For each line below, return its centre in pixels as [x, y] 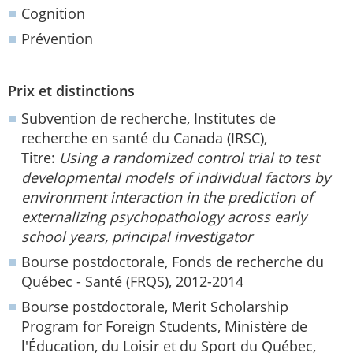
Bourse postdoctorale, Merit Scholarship [155, 307]
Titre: [40, 158]
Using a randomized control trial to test [189, 158]
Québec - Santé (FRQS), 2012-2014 [132, 282]
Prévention [57, 38]
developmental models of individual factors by [176, 178]
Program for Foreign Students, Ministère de [164, 327]
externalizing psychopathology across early [164, 217]
